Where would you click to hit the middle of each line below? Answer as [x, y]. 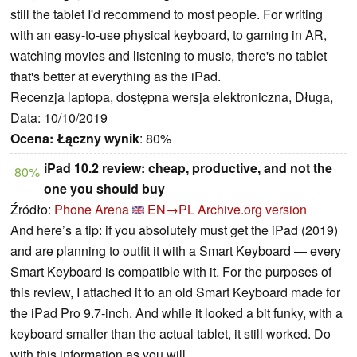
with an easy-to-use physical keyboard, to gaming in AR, [169, 35]
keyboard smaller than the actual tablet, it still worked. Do [171, 334]
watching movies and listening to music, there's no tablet [169, 56]
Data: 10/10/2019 [59, 118]
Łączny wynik [98, 139]
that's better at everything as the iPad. [116, 76]
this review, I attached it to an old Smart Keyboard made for [175, 292]
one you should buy [104, 189]
